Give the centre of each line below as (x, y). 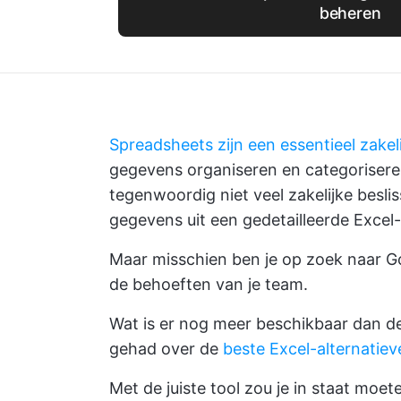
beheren (350, 13)
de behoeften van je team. (209, 284)
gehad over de (166, 349)
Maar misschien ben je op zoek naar (247, 259)
